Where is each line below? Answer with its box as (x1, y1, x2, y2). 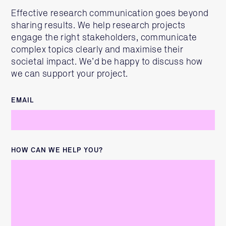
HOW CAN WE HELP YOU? (11, 147, 103, 154)
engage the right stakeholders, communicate (11, 33, 197, 42)
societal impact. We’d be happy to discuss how (11, 58, 203, 67)
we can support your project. (11, 70, 128, 79)
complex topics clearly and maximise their (11, 45, 184, 54)
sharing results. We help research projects (11, 21, 186, 30)
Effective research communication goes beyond (11, 9, 209, 18)
